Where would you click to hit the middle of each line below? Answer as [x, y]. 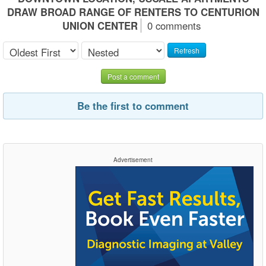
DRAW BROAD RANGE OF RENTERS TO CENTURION [133, 12]
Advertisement [133, 159]
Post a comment [133, 76]
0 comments [174, 25]
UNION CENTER [100, 25]
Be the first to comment [133, 105]
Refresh [187, 50]
